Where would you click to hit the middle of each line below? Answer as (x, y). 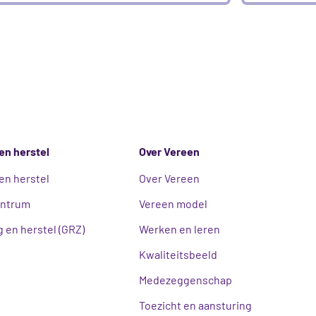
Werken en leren (180, 229)
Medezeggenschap (186, 280)
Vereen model (174, 204)
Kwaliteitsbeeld (178, 255)
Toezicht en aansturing (196, 305)
